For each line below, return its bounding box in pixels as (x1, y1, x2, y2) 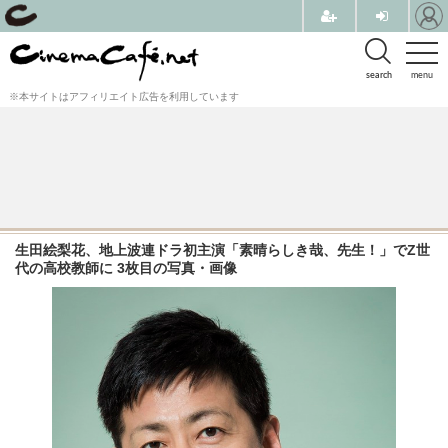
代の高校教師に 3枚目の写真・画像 (15, 260, 237, 276)
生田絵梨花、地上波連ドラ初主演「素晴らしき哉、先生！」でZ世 (15, 242, 430, 258)
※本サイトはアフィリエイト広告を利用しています (8, 91, 239, 102)
